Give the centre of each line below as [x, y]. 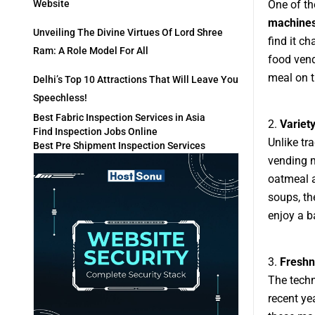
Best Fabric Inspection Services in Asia [119, 118]
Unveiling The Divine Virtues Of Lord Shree [128, 33]
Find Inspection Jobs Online [95, 132]
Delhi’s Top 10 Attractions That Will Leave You [136, 80]
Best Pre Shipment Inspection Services [119, 146]
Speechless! [60, 98]
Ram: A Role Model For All [91, 51]
